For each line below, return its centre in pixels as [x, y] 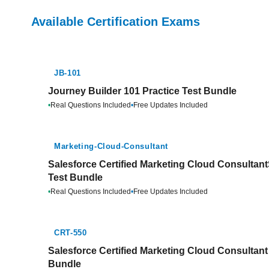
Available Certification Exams [116, 22]
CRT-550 [71, 233]
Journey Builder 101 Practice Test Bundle [142, 91]
